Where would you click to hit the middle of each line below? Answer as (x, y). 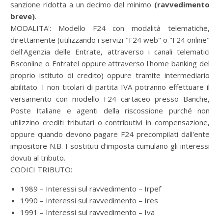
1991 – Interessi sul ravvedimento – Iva (87, 212)
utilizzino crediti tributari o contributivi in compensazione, (110, 122)
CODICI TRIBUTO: (41, 169)
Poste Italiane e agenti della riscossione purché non (110, 110)
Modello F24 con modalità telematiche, (134, 28)
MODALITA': (34, 28)
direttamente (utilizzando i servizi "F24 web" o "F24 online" (110, 40)
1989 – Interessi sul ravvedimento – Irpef (91, 189)
